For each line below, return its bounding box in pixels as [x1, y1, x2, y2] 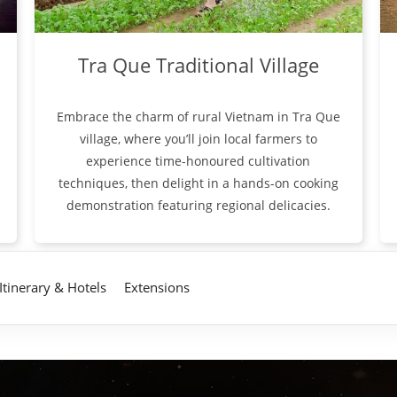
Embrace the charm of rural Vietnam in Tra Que [56, 108, 340, 126]
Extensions [124, 278, 190, 297]
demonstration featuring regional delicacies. [66, 197, 331, 214]
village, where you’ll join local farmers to [79, 130, 317, 148]
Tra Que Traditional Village [77, 51, 319, 79]
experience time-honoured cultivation [86, 152, 311, 170]
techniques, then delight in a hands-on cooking [58, 175, 339, 192]
